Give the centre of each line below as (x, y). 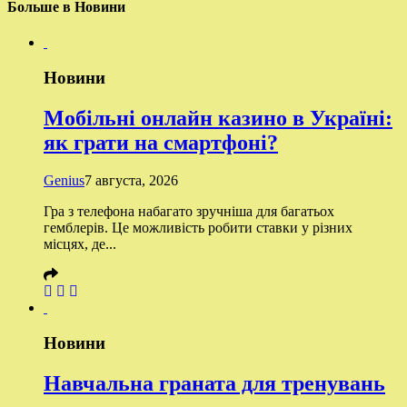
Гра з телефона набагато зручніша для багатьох (189, 212)
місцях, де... (80, 244)
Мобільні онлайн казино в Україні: (218, 118)
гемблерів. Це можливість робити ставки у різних (198, 228)
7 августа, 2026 (131, 181)
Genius (64, 181)
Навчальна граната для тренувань (214, 384)
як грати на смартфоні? (161, 142)
